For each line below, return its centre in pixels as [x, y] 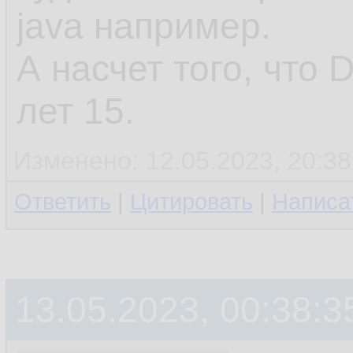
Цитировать [191, 202]
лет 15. [76, 111]
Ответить [63, 202]
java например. [144, 26]
